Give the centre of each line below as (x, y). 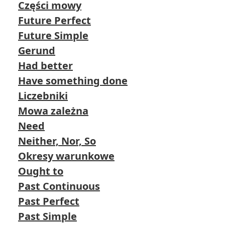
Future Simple (53, 35)
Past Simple (47, 216)
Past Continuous (59, 186)
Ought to (41, 171)
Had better (45, 66)
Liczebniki (43, 96)
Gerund (37, 50)
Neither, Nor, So (57, 141)
